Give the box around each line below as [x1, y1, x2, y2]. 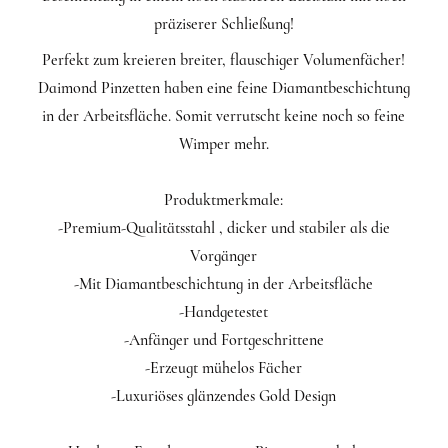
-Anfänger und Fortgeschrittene [123, 330, 324, 351]
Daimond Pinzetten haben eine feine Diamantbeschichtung [37, 78, 410, 99]
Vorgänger [190, 246, 258, 267]
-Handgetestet [179, 302, 269, 323]
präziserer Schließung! [153, 14, 294, 35]
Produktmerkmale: [164, 190, 284, 211]
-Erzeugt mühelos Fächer [145, 358, 303, 379]
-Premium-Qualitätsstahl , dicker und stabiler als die [57, 218, 390, 239]
